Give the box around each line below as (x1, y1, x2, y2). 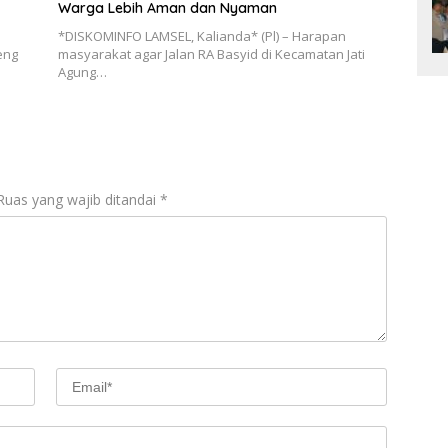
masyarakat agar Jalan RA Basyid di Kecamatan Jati (57, 44, 365, 63)
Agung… (57, 62, 107, 81)
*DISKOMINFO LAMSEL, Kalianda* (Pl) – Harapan (57, 26, 346, 45)
